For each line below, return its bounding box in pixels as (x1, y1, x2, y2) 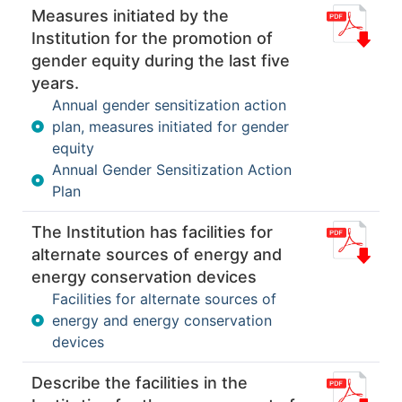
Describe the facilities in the (31, 372, 248, 392)
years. (31, 73, 79, 92)
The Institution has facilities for (31, 222, 273, 241)
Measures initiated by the (31, 5, 229, 25)
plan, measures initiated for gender (51, 117, 289, 135)
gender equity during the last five (31, 50, 290, 70)
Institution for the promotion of (31, 28, 273, 48)
